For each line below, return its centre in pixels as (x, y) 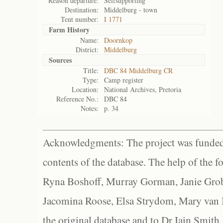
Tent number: (80, 19)
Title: (91, 70)
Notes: (90, 108)
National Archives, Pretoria (143, 89)
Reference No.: (77, 99)
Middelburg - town (131, 10)
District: (87, 50)
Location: (85, 89)
